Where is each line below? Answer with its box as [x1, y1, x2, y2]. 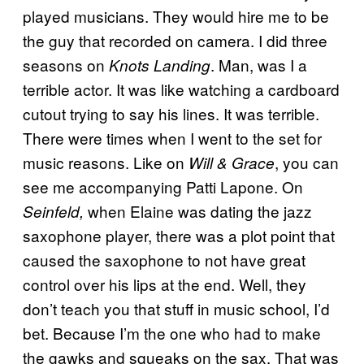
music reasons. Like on [23, 150, 188, 173]
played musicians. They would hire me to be [23, 4, 329, 27]
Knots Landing [109, 54, 210, 76]
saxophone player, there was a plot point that [23, 223, 335, 246]
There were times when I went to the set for [23, 126, 322, 149]
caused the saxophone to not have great [23, 248, 305, 271]
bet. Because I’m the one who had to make [23, 321, 321, 344]
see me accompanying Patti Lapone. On [23, 175, 303, 197]
